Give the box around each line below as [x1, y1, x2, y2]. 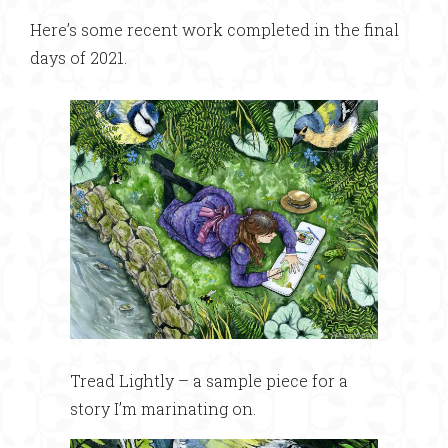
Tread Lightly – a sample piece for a [70, 369, 348, 391]
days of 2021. [30, 47, 127, 69]
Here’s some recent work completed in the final [30, 19, 399, 41]
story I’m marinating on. [70, 397, 256, 419]
